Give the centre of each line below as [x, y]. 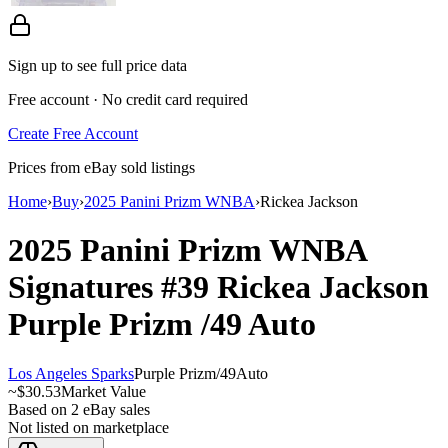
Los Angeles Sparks [71, 373]
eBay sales [114, 409]
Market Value [103, 391]
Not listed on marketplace [88, 427]
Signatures [84, 287]
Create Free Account [73, 133]
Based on [39, 409]
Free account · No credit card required [128, 99]
